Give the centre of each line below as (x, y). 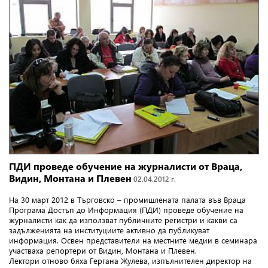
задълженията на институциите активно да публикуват (109, 230)
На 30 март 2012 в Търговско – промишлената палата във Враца (127, 200)
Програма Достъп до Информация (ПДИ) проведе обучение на (126, 210)
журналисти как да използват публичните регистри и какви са (123, 220)
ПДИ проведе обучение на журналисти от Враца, (126, 166)
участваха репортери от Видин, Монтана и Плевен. (103, 251)
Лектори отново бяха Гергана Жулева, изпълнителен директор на (130, 261)
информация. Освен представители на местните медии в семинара (133, 240)
